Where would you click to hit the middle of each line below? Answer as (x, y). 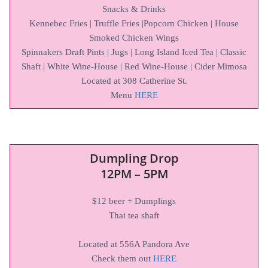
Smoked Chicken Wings (134, 37)
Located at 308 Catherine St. (134, 80)
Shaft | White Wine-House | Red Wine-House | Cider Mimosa (134, 66)
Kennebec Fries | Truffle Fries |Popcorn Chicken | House (134, 23)
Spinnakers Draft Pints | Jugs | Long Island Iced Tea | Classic (134, 52)
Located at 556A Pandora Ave (134, 244)
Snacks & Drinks (134, 9)
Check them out (122, 258)
